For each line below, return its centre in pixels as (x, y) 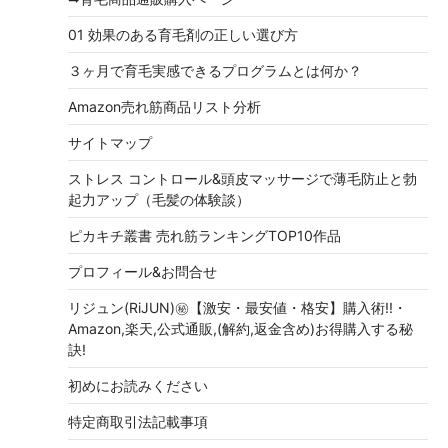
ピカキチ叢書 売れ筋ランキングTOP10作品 (204, 236)
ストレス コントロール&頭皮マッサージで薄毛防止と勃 (242, 179)
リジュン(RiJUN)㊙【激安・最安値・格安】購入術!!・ (237, 308)
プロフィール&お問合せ (142, 272)
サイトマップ (110, 143)
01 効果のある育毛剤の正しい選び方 (183, 35)
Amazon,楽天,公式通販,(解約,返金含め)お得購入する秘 (240, 329)
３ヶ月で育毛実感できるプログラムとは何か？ (215, 71)
